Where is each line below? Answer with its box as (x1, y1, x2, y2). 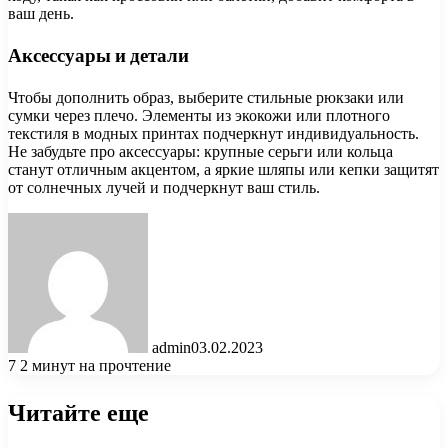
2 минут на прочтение (20, 357, 171, 374)
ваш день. (8, 4, 74, 22)
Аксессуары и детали (8, 42, 189, 70)
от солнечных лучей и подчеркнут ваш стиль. (8, 179, 320, 196)
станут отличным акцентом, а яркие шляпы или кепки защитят (8, 161, 439, 178)
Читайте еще (8, 395, 149, 429)
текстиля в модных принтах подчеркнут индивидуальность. (8, 125, 419, 142)
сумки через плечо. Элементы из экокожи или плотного (8, 107, 390, 124)
